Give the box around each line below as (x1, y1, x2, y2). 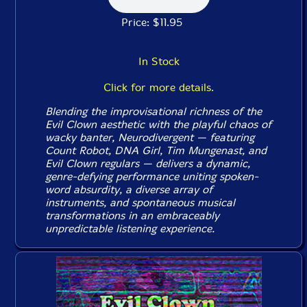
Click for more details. (103, 81, 214, 94)
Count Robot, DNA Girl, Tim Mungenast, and (45, 144, 267, 157)
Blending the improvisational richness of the (45, 105, 262, 118)
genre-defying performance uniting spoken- (45, 170, 259, 183)
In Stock (138, 55, 180, 68)
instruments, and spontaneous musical (45, 196, 236, 209)
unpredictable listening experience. (45, 222, 215, 235)
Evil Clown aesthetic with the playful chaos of (45, 118, 272, 131)
